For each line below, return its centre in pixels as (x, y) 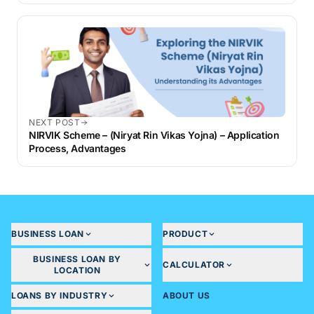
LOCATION (77, 270)
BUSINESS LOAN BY (77, 259)
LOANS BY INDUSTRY (60, 295)
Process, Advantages (77, 148)
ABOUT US (186, 295)
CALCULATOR (194, 265)
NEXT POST (55, 122)
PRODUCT (185, 234)
